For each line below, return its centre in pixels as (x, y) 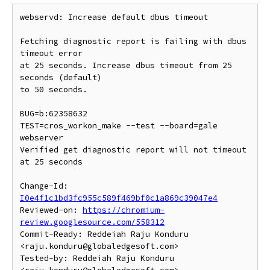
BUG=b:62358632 (54, 114)
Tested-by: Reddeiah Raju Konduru (97, 258)
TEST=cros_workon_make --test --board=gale (119, 126)
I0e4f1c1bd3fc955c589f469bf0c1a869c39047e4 (119, 198)
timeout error (51, 53)
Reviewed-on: (51, 210)
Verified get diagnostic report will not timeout (133, 150)
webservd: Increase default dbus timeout (114, 17)
